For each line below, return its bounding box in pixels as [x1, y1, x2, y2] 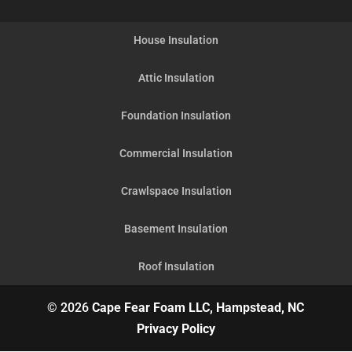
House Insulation [134, 34, 218, 47]
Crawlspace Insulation [120, 185, 232, 198]
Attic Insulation [137, 71, 214, 85]
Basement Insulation [124, 222, 228, 236]
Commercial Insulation [119, 147, 233, 160]
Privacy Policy [136, 321, 215, 337]
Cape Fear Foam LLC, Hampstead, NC [92, 300, 305, 316]
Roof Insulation [137, 260, 214, 273]
